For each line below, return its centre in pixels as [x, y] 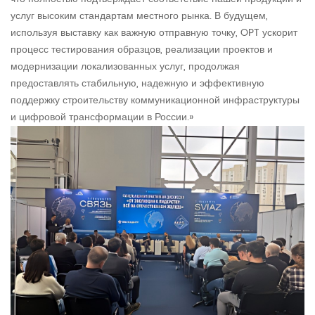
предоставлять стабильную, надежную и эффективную [137, 83]
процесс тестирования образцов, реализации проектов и [142, 49]
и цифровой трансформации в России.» [102, 117]
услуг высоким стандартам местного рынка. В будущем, [139, 15]
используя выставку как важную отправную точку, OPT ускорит [154, 32]
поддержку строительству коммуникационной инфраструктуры [155, 100]
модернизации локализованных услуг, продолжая [125, 66]
